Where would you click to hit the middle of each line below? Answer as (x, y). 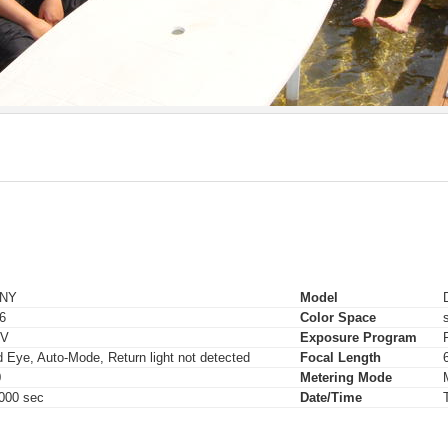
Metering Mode (346, 378)
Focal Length (340, 358)
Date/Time (331, 398)
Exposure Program (358, 338)
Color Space (338, 318)
